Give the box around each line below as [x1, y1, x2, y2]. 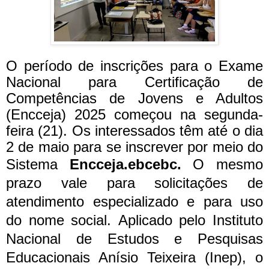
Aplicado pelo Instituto [118, 212, 264, 229]
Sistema [6, 156, 70, 173]
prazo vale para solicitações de [6, 175, 263, 192]
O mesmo [193, 156, 264, 173]
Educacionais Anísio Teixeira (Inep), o [6, 249, 263, 266]
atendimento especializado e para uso [6, 193, 263, 210]
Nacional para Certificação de [6, 74, 263, 91]
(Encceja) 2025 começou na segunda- [6, 106, 263, 123]
